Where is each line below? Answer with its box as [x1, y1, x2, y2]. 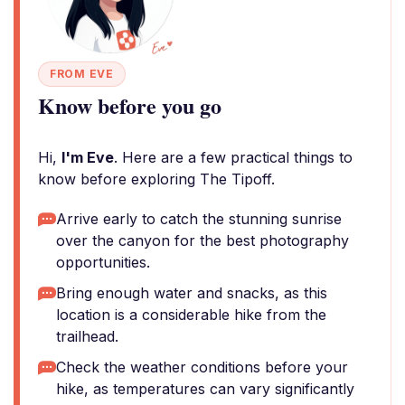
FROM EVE [50, 67, 114, 80]
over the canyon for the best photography [56, 231, 349, 250]
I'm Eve [61, 148, 114, 166]
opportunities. [56, 253, 150, 271]
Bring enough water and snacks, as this [56, 284, 327, 302]
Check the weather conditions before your [56, 358, 348, 376]
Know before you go [38, 89, 221, 121]
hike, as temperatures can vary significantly [56, 380, 354, 398]
